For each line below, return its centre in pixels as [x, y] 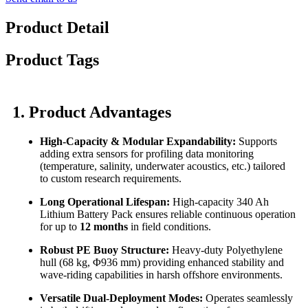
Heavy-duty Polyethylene [226, 250]
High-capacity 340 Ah [219, 202]
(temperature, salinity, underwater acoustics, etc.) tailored [163, 166]
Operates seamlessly [248, 298]
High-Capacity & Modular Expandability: [138, 142]
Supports [256, 142]
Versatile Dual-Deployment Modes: [121, 298]
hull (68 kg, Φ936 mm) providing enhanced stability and [162, 263]
